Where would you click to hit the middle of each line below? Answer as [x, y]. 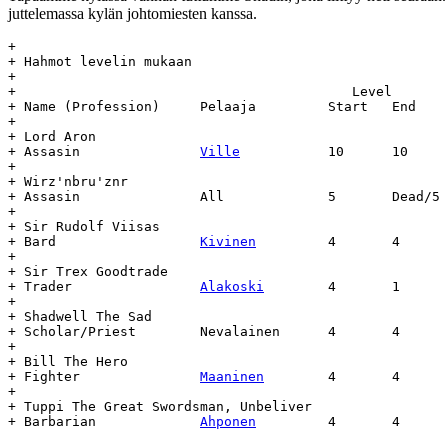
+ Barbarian [148, 421]
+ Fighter [140, 376]
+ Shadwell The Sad [80, 316]
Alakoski [232, 286]
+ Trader [136, 286]
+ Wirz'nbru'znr [68, 181]
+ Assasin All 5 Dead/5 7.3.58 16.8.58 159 [44, 196]
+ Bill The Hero [68, 361]
